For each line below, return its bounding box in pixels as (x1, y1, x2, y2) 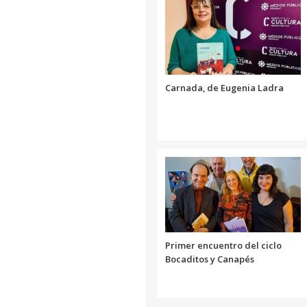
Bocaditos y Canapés (165, 252, 254, 265)
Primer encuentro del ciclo (165, 238, 282, 251)
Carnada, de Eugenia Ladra (165, 81, 284, 94)
